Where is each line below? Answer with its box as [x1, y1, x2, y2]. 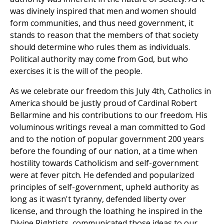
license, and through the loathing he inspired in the [10, 205, 202, 217]
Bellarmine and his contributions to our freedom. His [10, 109, 207, 121]
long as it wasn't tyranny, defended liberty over [10, 193, 186, 205]
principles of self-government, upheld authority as [10, 181, 199, 193]
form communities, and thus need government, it [10, 17, 193, 29]
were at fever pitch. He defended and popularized [10, 169, 194, 181]
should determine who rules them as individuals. [10, 41, 190, 53]
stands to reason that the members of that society [10, 29, 198, 41]
